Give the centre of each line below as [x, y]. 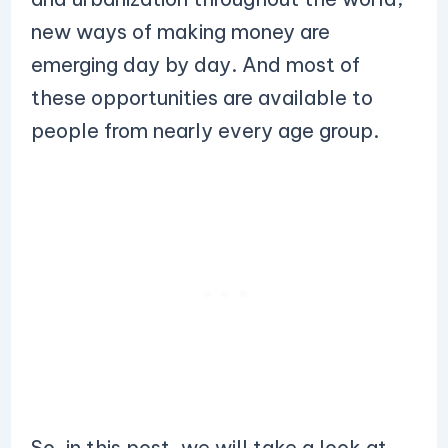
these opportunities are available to [201, 97]
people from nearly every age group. [204, 130]
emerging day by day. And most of [195, 64]
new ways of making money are [180, 31]
